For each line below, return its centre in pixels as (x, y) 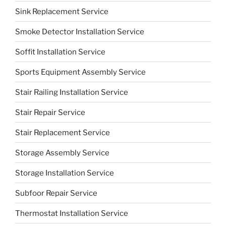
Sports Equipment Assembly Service (80, 72)
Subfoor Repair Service (56, 193)
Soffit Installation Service (60, 52)
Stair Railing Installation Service (72, 92)
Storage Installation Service (65, 173)
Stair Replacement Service (63, 132)
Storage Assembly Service (62, 153)
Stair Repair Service (50, 112)
